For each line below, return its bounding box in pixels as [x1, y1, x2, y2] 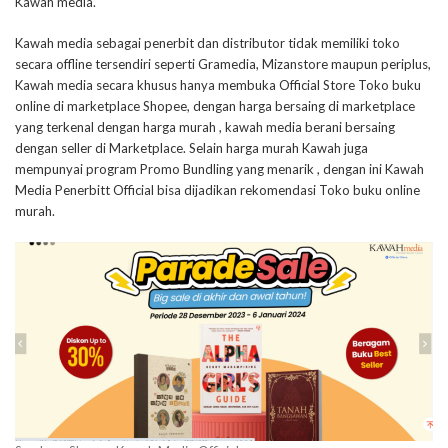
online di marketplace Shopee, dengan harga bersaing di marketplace [15, 97, 415, 114]
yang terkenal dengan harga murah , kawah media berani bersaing [15, 118, 395, 135]
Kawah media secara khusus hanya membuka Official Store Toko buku [15, 76, 421, 93]
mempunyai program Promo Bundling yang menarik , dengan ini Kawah [15, 160, 424, 177]
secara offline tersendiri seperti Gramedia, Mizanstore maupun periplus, [15, 55, 431, 72]
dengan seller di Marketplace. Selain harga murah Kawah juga [15, 139, 368, 156]
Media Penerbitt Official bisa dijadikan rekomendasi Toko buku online [15, 181, 420, 198]
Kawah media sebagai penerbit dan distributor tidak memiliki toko [15, 34, 400, 51]
